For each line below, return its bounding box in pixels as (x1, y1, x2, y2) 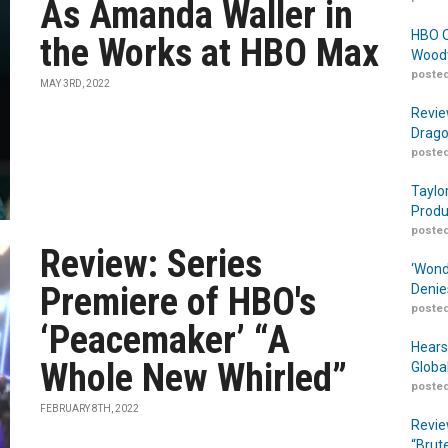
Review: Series (40, 242, 263, 286)
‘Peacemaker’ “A (40, 318, 291, 362)
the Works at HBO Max (40, 31, 380, 75)
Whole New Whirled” (40, 356, 348, 400)
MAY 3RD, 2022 (40, 78, 111, 89)
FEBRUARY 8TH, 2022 (40, 403, 140, 414)
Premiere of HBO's (40, 280, 317, 324)
